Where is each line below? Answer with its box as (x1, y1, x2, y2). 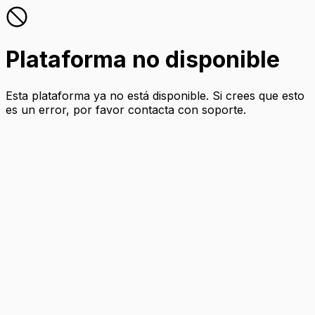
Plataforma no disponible (6, 46, 280, 74)
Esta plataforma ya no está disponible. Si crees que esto (6, 88, 304, 103)
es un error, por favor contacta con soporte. (6, 102, 246, 117)
